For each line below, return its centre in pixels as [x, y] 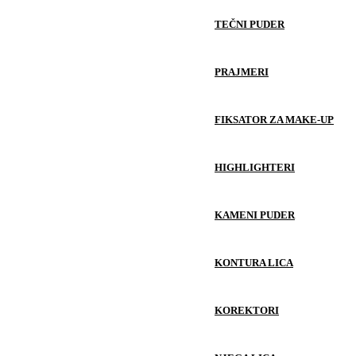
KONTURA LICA [254, 263]
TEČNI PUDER [250, 25]
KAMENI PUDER [255, 215]
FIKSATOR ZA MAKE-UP [274, 120]
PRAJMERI [242, 72]
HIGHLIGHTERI [255, 168]
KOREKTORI [247, 311]
